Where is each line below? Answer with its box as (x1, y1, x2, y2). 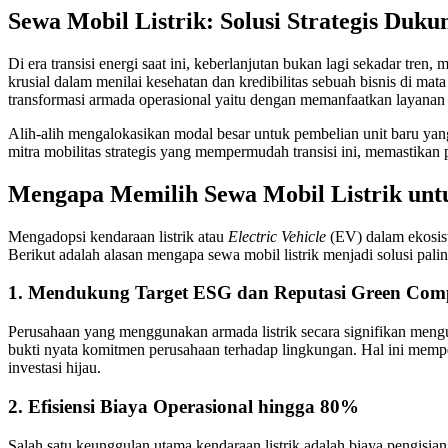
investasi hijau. (8, 359, 101, 377)
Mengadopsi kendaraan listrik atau (8, 227, 228, 245)
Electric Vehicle (228, 227, 326, 245)
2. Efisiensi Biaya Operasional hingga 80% (8, 395, 359, 417)
